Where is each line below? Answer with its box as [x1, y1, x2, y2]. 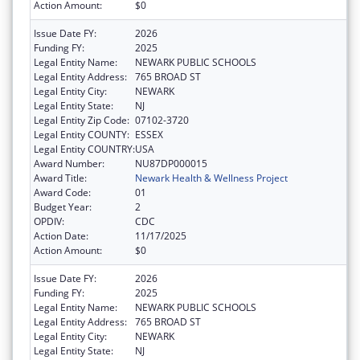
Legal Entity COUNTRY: [34, 141, 135, 156]
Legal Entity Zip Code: [34, 112, 129, 127]
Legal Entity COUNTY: [34, 127, 129, 141]
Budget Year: [34, 199, 92, 214]
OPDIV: [34, 214, 64, 228]
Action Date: [34, 228, 88, 243]
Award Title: [34, 170, 87, 185]
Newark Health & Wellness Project [135, 170, 288, 185]
